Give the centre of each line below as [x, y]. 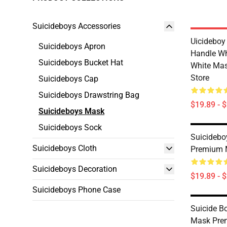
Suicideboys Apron [72, 46]
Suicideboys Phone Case [77, 190]
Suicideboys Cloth [65, 148]
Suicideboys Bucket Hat [81, 63]
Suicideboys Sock [70, 127]
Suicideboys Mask [71, 111]
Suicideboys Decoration [75, 169]
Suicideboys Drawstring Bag [89, 95]
